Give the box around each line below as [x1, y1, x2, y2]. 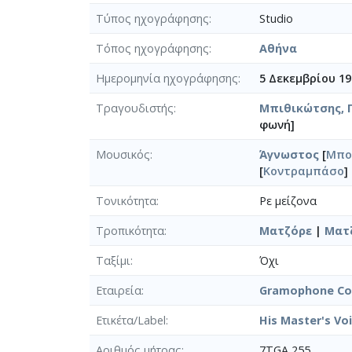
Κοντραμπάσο [263, 163, 344, 178]
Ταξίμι [96, 252, 130, 268]
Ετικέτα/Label [96, 312, 166, 328]
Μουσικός [96, 146, 150, 162]
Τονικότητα [96, 192, 156, 208]
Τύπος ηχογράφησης [96, 10, 209, 26]
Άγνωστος [259, 146, 319, 162]
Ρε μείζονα [259, 192, 317, 208]
